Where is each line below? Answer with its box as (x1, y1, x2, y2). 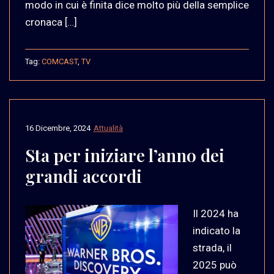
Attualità (94, 123, 123, 133)
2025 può (193, 258, 237, 271)
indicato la (193, 224, 240, 237)
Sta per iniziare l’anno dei (25, 143, 224, 166)
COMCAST (42, 56, 78, 66)
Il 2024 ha (193, 207, 239, 220)
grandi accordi (25, 164, 142, 187)
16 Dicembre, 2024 (25, 123, 91, 133)
